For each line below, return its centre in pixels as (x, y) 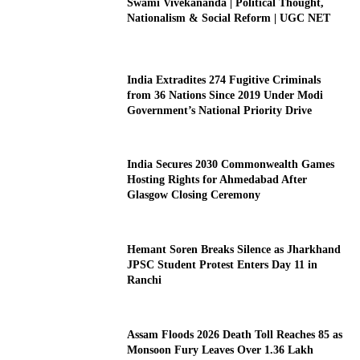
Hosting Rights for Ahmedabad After (217, 180)
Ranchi (145, 280)
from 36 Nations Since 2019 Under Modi (225, 95)
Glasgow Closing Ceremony (194, 195)
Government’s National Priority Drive (220, 110)
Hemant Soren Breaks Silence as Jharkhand (234, 250)
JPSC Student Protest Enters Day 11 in (223, 265)
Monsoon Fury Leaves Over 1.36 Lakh (221, 350)
